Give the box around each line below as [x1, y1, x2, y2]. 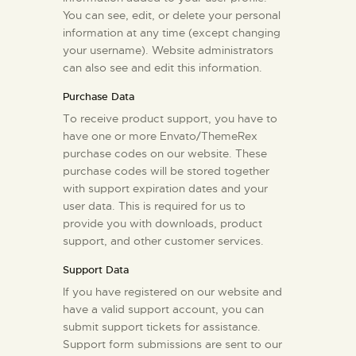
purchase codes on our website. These [63, 145, 267, 161]
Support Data [63, 262, 129, 277]
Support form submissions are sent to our [63, 336, 282, 351]
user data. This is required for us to [63, 198, 246, 213]
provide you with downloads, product [63, 215, 262, 230]
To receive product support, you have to [63, 110, 277, 126]
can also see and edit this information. [63, 60, 262, 75]
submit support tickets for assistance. [63, 319, 261, 334]
